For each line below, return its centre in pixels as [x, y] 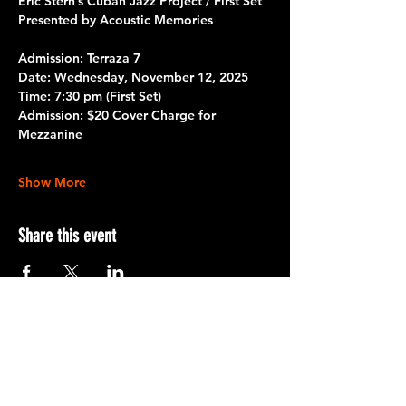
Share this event [67, 235]
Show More [52, 182]
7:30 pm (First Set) [106, 96]
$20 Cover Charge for [151, 115]
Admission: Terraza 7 [79, 58]
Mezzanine [50, 134]
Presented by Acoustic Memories [116, 19]
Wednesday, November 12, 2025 [151, 77]
